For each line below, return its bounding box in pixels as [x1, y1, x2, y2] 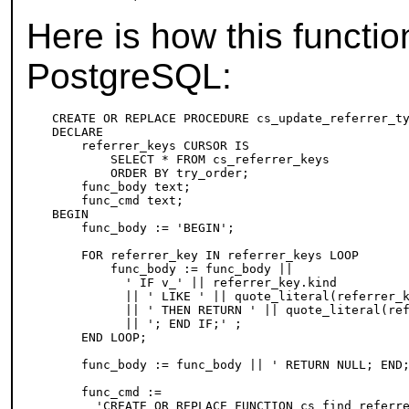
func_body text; [52, 180, 192, 194]
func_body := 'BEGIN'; [52, 221, 236, 236]
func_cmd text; [52, 194, 184, 208]
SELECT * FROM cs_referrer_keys [52, 152, 330, 167]
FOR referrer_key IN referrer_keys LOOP [52, 248, 360, 263]
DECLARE [52, 125, 104, 140]
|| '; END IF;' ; [52, 317, 243, 331]
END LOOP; [52, 330, 148, 345]
